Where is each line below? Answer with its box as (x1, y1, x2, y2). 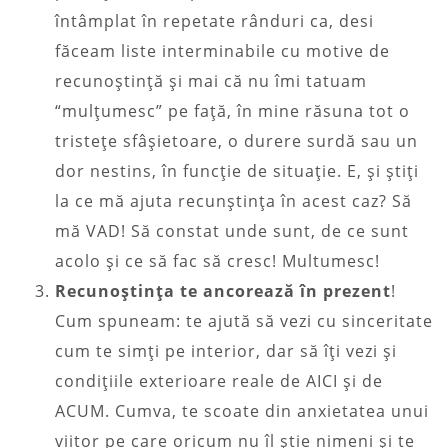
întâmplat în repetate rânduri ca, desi (55, 9, 374, 32)
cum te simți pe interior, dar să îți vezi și (55, 339, 397, 362)
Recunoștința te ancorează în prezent (55, 279, 391, 302)
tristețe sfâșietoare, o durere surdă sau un (55, 129, 418, 152)
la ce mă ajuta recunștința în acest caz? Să (55, 189, 412, 212)
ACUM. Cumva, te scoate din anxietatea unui (55, 399, 429, 422)
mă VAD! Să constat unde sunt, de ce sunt (55, 219, 409, 242)
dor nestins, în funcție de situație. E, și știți (55, 159, 419, 182)
